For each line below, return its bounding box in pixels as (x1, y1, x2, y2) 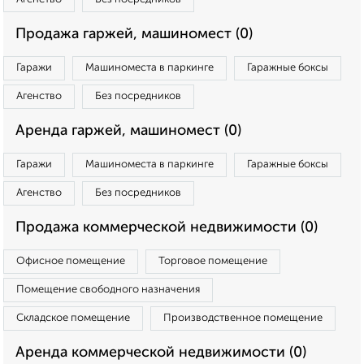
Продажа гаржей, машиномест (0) (15, 27, 253, 41)
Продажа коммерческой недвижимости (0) (15, 220, 318, 235)
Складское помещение (16, 313, 130, 323)
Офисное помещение (16, 256, 125, 266)
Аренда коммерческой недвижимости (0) (15, 345, 306, 360)
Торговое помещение (158, 256, 267, 266)
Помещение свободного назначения (16, 284, 200, 295)
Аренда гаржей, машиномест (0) (15, 123, 241, 138)
